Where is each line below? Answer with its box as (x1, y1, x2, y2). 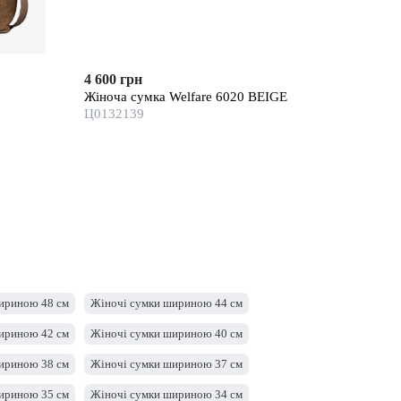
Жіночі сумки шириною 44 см (90, 296, 243, 310)
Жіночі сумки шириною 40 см (90, 327, 243, 340)
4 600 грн (83, 71, 142, 87)
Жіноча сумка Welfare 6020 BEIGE (83, 89, 287, 104)
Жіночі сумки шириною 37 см (90, 357, 243, 371)
